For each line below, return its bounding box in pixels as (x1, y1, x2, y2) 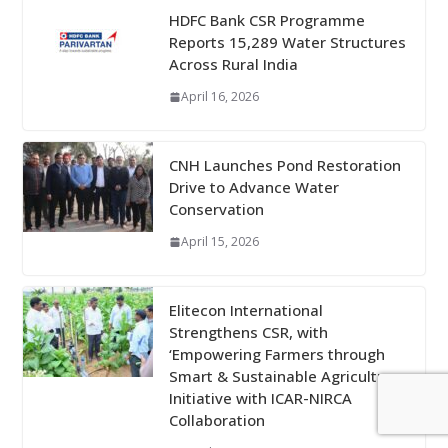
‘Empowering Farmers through (168, 344, 385, 365)
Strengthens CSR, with (168, 322, 328, 343)
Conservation (168, 199, 264, 220)
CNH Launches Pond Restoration (168, 155, 401, 176)
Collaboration (168, 410, 265, 431)
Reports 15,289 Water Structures (168, 32, 406, 53)
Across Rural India (168, 54, 298, 75)
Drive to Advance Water (168, 177, 339, 198)
